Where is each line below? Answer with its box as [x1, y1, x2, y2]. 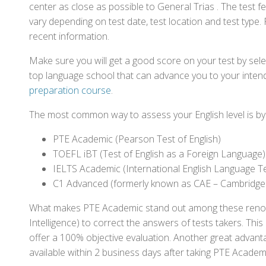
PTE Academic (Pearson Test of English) [53, 132, 221, 145]
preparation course [29, 84, 111, 97]
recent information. [29, 30, 109, 43]
